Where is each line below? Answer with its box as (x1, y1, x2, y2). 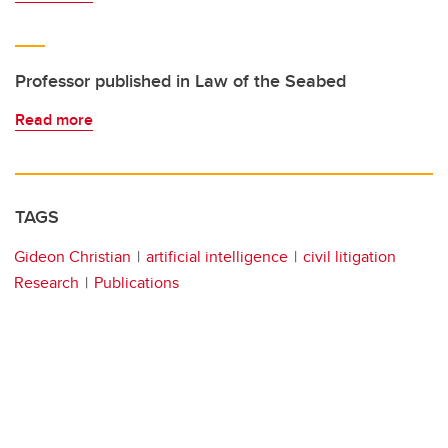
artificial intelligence (146, 245, 288, 269)
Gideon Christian (14, 245, 131, 269)
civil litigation (303, 245, 396, 269)
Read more (15, 108, 93, 132)
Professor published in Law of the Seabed (15, 68, 346, 95)
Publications (94, 271, 179, 295)
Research (14, 271, 79, 295)
